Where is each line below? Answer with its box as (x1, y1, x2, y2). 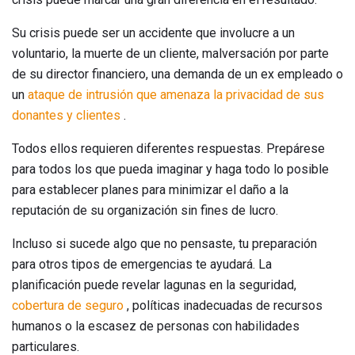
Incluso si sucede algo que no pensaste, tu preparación (12, 235, 317, 251)
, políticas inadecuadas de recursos (124, 297, 323, 313)
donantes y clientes (12, 107, 120, 123)
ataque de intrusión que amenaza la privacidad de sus (28, 86, 324, 102)
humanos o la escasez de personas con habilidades (12, 318, 300, 334)
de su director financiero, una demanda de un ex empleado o (12, 66, 343, 82)
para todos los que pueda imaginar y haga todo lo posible (12, 161, 329, 177)
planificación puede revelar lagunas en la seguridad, (12, 277, 296, 292)
